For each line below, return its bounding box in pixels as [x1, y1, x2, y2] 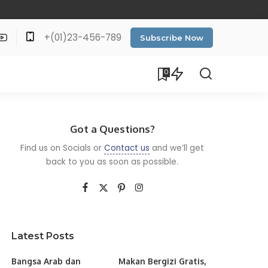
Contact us [104, 142, 150, 154]
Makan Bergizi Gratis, [118, 255, 206, 266]
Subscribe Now [140, 32, 203, 42]
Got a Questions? [69, 122, 155, 135]
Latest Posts [11, 230, 75, 242]
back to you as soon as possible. [46, 156, 179, 167]
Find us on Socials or [20, 142, 105, 154]
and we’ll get [150, 142, 205, 154]
